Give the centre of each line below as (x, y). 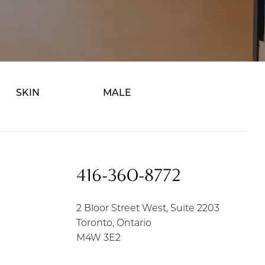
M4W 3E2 (98, 238)
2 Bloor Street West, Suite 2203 (148, 209)
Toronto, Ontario (114, 223)
